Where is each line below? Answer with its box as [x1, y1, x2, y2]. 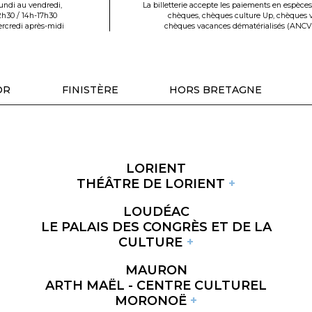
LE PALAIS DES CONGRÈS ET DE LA [40, 219, 272, 235]
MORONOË [114, 292, 187, 309]
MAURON [125, 262, 187, 278]
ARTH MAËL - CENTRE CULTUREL [45, 277, 267, 293]
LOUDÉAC [123, 203, 189, 219]
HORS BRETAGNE [169, 84, 263, 97]
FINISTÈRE [61, 84, 118, 97]
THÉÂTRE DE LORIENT [76, 175, 225, 192]
